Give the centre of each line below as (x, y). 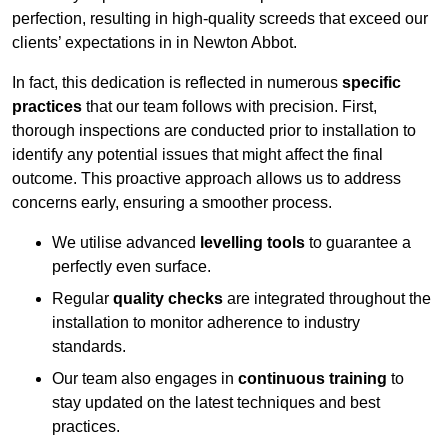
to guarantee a (358, 243)
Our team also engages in (145, 379)
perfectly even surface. (131, 267)
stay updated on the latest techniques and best (216, 403)
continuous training (312, 379)
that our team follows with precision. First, (229, 107)
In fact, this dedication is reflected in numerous (177, 83)
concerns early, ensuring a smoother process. (172, 203)
